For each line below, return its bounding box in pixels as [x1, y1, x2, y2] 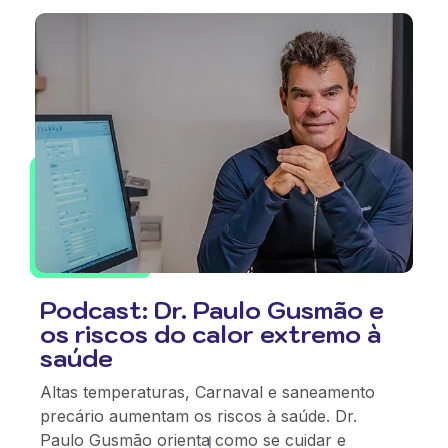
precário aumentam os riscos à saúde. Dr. [40, 405, 357, 426]
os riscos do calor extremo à [40, 317, 381, 350]
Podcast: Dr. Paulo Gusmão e [40, 293, 384, 326]
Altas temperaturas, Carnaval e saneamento [40, 381, 375, 402]
